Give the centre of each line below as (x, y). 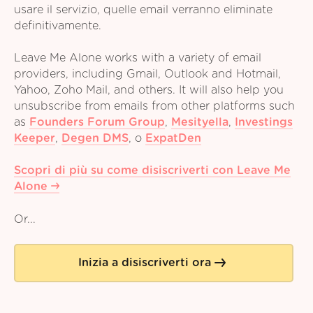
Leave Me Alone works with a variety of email (138, 58)
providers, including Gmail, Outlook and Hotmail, (147, 74)
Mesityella (200, 123)
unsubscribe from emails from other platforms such (154, 107)
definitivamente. (58, 26)
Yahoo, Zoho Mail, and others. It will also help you (149, 90)
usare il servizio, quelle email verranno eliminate (143, 10)
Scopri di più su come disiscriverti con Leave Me (152, 171)
